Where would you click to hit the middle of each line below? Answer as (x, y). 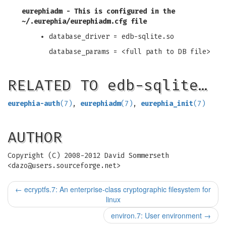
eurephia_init (167, 104)
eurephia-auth (34, 104)
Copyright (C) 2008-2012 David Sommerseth (88, 156)
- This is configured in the (119, 11)
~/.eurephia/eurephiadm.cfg (74, 21)
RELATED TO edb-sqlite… (107, 85)
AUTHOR (35, 137)
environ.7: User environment (157, 215)
